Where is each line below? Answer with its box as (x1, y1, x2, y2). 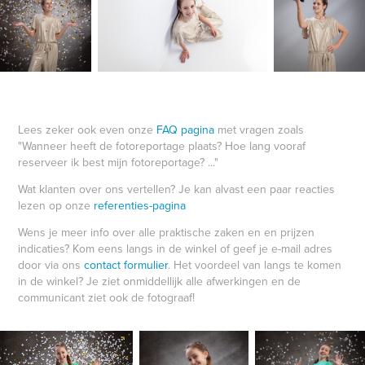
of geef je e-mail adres (220, 240, 333, 257)
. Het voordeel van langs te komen (168, 256, 342, 273)
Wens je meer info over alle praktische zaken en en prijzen (18, 223, 315, 240)
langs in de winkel (126, 240, 221, 257)
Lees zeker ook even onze (18, 121, 157, 138)
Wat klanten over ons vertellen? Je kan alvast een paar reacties (18, 180, 336, 197)
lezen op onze (18, 196, 95, 213)
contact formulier (84, 256, 169, 273)
